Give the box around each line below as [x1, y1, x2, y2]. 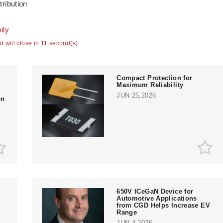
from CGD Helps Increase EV [116, 201, 210, 209]
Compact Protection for [116, 74, 193, 82]
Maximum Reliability [116, 81, 184, 89]
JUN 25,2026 [116, 91, 156, 99]
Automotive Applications [116, 194, 197, 202]
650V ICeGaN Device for [116, 187, 194, 195]
